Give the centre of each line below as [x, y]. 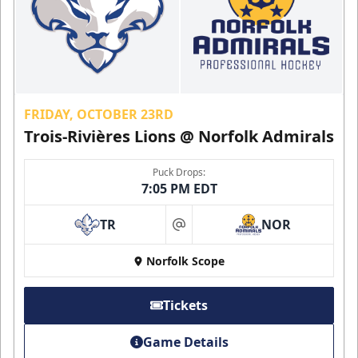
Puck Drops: [179, 172]
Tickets [185, 305]
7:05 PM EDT [179, 188]
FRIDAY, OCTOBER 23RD [99, 114]
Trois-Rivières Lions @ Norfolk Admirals [179, 136]
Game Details [185, 342]
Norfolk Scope [185, 261]
